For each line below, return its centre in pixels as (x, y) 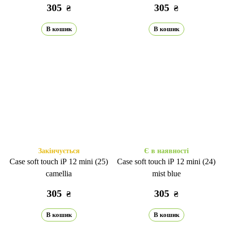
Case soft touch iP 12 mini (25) (59, 161)
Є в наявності (166, 151)
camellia (59, 174)
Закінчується (59, 151)
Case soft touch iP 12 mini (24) (166, 161)
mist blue (166, 174)
